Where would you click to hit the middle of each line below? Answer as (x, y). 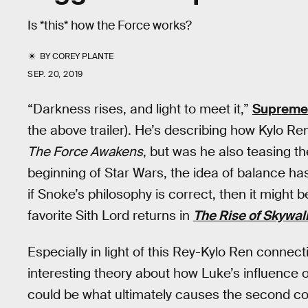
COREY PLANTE (83, 56)
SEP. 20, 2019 (55, 74)
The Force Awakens (85, 152)
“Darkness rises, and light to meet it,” (140, 109)
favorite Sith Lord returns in (110, 216)
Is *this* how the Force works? (110, 25)
